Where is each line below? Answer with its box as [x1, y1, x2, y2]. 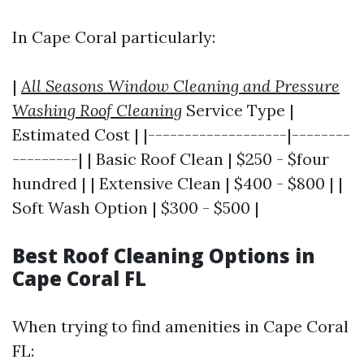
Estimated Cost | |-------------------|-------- [12, 124, 350, 145]
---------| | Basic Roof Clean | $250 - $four [12, 149, 329, 169]
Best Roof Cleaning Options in [12, 242, 315, 269]
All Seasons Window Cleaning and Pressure [21, 76, 340, 96]
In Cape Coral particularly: [12, 27, 215, 47]
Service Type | [182, 100, 294, 120]
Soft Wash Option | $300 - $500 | [12, 197, 259, 218]
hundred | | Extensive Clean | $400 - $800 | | [12, 173, 343, 193]
